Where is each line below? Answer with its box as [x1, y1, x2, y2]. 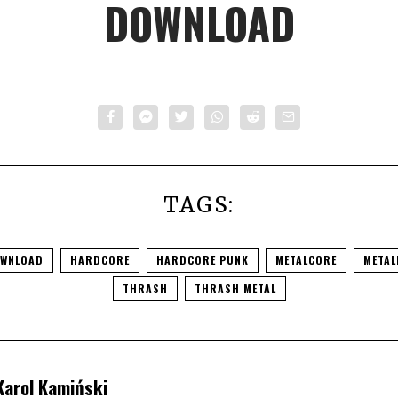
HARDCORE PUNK [155, 252, 249, 267]
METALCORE [275, 252, 337, 267]
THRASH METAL [194, 281, 276, 296]
